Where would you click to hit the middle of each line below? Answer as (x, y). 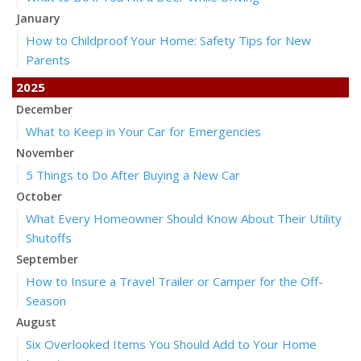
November (45, 153)
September (47, 259)
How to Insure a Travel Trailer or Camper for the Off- (174, 281)
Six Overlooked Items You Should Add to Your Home (171, 344)
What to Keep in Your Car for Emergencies (143, 131)
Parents (48, 60)
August (36, 322)
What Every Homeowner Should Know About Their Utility (184, 218)
